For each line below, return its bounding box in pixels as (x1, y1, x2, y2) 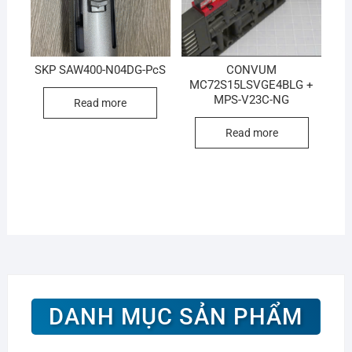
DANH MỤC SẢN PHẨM (49, 302, 303, 330)
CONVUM (226, 62, 277, 77)
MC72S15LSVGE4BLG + (189, 77, 314, 92)
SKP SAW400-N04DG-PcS (35, 62, 167, 77)
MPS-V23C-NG (214, 92, 290, 107)
